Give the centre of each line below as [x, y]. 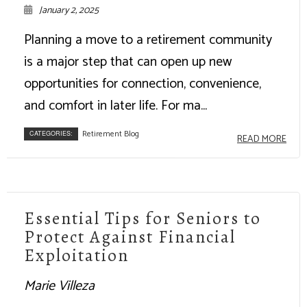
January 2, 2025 [69, 10]
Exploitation [76, 255]
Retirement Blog [111, 134]
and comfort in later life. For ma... [115, 106]
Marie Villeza [59, 286]
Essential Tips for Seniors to [143, 218]
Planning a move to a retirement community [148, 40]
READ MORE [262, 139]
